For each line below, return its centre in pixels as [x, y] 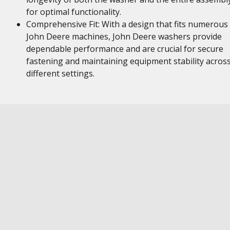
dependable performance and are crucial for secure [124, 49]
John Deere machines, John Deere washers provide [124, 36]
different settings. [60, 73]
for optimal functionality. [73, 12]
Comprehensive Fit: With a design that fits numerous [127, 24]
